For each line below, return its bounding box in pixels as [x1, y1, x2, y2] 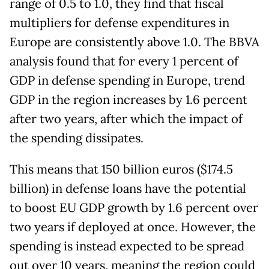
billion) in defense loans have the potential [10, 181, 246, 197]
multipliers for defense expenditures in [10, 15, 229, 31]
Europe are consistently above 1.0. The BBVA [10, 34, 259, 50]
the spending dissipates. [10, 130, 144, 147]
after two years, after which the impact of [10, 111, 243, 127]
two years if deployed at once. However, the [10, 219, 256, 235]
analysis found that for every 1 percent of [10, 53, 238, 70]
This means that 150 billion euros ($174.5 [10, 162, 233, 178]
